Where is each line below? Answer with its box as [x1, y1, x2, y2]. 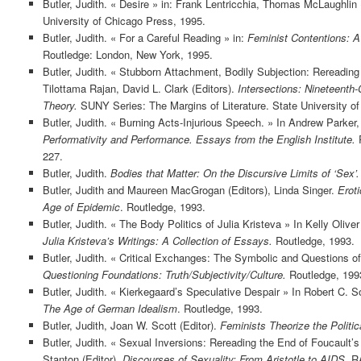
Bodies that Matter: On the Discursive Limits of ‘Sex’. [110, 164, 359, 180]
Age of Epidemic [42, 198, 120, 214]
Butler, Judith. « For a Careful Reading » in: [42, 29, 247, 45]
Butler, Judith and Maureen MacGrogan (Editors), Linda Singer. [42, 181, 338, 197]
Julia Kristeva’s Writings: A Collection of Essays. [42, 232, 272, 248]
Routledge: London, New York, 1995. [42, 46, 213, 62]
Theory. [42, 97, 77, 113]
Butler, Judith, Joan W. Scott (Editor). [42, 317, 217, 333]
